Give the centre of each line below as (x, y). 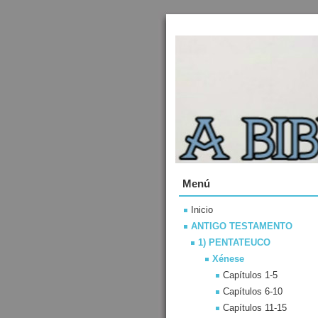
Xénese (228, 259)
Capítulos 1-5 (250, 275)
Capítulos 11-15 (255, 308)
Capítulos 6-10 (253, 291)
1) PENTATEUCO (234, 242)
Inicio (202, 210)
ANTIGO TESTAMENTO (242, 226)
